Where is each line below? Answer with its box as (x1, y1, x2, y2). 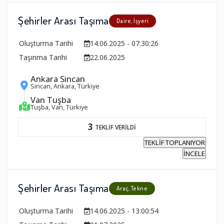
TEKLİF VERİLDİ (95, 122, 136, 131)
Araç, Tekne (116, 184, 147, 192)
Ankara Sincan (30, 72, 85, 84)
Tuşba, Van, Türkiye (30, 102, 88, 111)
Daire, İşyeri (116, 16, 148, 24)
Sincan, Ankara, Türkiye (30, 81, 99, 90)
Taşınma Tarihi (19, 52, 67, 62)
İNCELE (183, 148, 205, 158)
